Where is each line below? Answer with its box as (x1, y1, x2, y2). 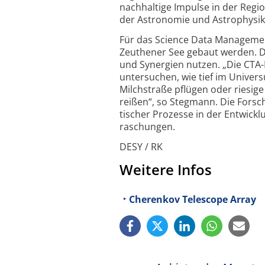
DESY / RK (119, 140, 163, 153)
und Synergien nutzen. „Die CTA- (119, 58, 264, 72)
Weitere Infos (119, 159, 212, 179)
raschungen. (119, 120, 175, 134)
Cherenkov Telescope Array (129, 192, 256, 206)
